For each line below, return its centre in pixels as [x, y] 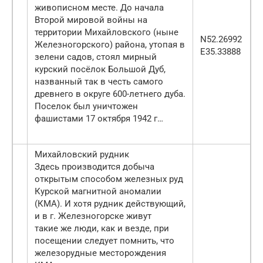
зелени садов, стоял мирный [96, 57]
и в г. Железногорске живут [93, 216]
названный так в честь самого [99, 82]
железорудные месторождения [100, 253]
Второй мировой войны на [91, 20]
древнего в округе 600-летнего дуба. [110, 94]
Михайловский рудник [82, 155]
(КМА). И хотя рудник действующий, [110, 204]
